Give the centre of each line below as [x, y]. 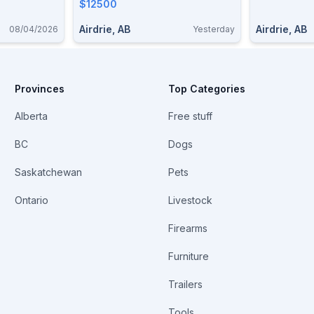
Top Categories [206, 89]
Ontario [32, 200]
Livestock [190, 200]
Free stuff [190, 116]
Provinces [40, 89]
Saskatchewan [49, 172]
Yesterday [214, 29]
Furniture [188, 256]
